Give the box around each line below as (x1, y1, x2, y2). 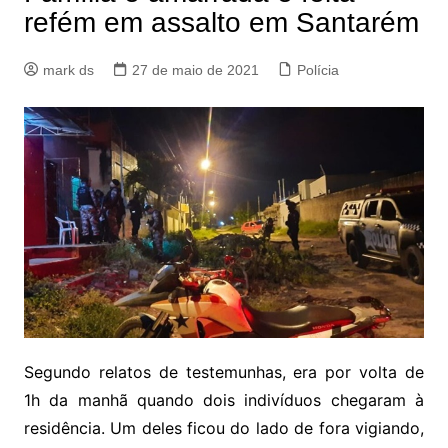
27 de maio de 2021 (131, 62, 259, 79)
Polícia (296, 62, 339, 79)
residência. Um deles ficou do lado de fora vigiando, (23, 417, 425, 438)
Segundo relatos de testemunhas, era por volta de (23, 361, 425, 382)
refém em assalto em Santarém (23, 7, 419, 39)
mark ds (42, 62, 94, 79)
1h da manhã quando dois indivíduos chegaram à (23, 389, 425, 410)
